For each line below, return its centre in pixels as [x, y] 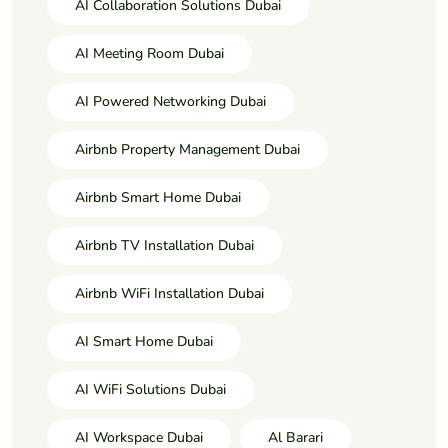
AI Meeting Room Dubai [149, 54]
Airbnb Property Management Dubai [187, 150]
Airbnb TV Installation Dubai [164, 246]
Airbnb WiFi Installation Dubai [169, 294]
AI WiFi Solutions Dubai [150, 390]
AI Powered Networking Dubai [170, 102]
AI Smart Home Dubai [144, 342]
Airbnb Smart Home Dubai [158, 198]
